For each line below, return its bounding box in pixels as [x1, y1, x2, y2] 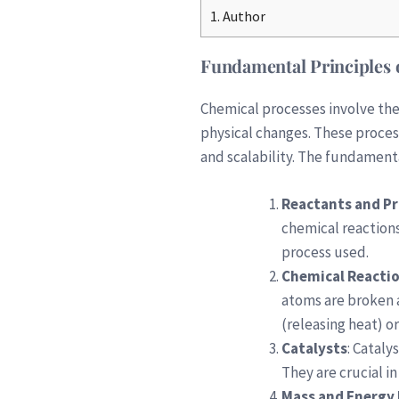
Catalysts [281, 338, 347, 358]
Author [220, 7, 265, 26]
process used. [281, 241, 369, 262]
